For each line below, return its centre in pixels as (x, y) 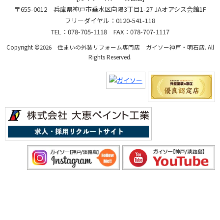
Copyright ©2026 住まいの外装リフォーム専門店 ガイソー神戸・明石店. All (110, 47)
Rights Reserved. (110, 57)
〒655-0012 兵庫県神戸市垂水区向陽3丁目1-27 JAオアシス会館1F (110, 9)
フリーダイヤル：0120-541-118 (110, 21)
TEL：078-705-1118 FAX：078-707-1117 (110, 32)
